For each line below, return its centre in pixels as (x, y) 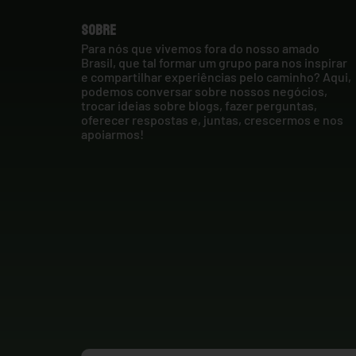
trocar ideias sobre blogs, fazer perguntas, (199, 105)
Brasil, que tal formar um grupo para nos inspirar (214, 62)
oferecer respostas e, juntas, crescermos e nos (212, 119)
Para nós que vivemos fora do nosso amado (200, 48)
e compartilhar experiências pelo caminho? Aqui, (216, 76)
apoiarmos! (112, 133)
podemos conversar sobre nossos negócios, (204, 91)
